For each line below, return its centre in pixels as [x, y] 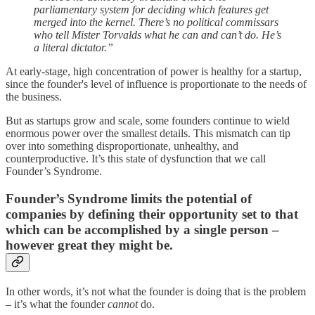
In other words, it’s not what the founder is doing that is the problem [156, 291]
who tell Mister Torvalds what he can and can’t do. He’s [157, 35]
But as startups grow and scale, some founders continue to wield [148, 121]
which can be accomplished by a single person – [142, 230]
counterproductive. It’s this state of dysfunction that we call [136, 159]
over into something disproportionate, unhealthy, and [122, 146]
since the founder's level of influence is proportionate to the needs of [156, 84]
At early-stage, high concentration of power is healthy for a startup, [154, 72]
